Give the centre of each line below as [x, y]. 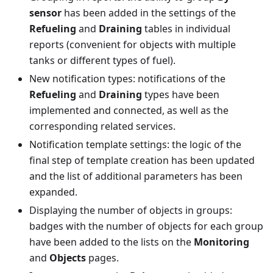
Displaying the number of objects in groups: [131, 210]
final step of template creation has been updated [142, 160]
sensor [45, 13]
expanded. [53, 192]
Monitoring [222, 242]
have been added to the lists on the [112, 242]
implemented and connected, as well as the [129, 110]
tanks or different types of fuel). [102, 60]
